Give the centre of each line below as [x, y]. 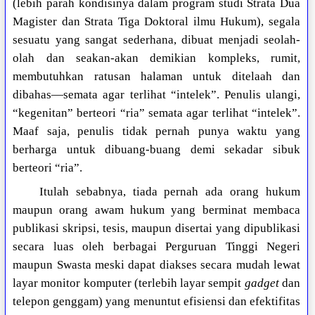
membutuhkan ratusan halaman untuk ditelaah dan [156, 77]
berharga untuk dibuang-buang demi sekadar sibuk [156, 150]
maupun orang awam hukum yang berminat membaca [156, 210]
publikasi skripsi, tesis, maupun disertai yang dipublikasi [156, 229]
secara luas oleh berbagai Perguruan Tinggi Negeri [156, 247]
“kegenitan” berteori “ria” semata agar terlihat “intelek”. [156, 113]
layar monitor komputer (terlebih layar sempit [129, 283]
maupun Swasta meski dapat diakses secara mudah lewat [156, 265]
